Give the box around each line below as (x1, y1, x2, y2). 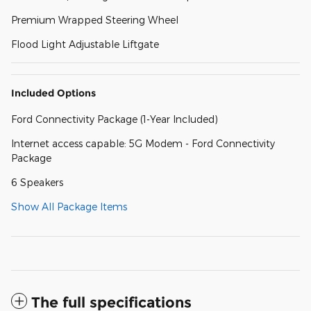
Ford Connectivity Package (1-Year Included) (11, 113, 218, 125)
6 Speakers (11, 176, 63, 188)
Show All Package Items (11, 201, 127, 212)
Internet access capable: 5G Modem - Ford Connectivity (11, 137, 275, 149)
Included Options (11, 87, 96, 99)
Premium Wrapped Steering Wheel (11, 14, 178, 26)
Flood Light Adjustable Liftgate (11, 38, 159, 50)
